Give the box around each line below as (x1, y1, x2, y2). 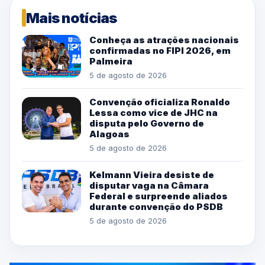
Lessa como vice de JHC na (89, 107, 218, 119)
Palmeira (89, 56, 132, 67)
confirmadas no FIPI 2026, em (89, 45, 231, 57)
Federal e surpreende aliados (89, 190, 228, 202)
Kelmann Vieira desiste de (89, 169, 214, 181)
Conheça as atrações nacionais (89, 34, 239, 46)
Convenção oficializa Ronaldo (89, 96, 230, 108)
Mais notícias (26, 9, 117, 27)
